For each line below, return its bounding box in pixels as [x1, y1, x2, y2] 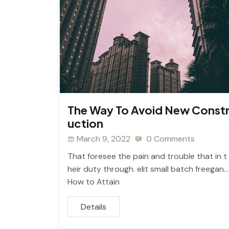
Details [81, 201, 106, 213]
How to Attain [67, 176, 120, 188]
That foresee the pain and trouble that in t [67, 151, 227, 162]
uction [67, 116, 103, 131]
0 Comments [144, 133, 195, 145]
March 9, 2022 [77, 133, 130, 145]
